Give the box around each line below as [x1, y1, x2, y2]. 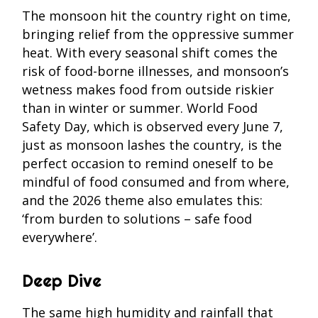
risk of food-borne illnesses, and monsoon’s [22, 62, 289, 79]
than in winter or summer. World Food [22, 99, 258, 116]
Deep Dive [22, 269, 102, 291]
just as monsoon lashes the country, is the [22, 136, 282, 153]
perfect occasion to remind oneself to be [22, 154, 273, 172]
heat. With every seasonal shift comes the [22, 43, 278, 61]
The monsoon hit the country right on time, [22, 6, 291, 24]
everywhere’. [22, 228, 101, 246]
